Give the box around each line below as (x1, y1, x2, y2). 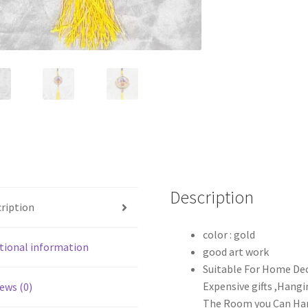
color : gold (203, 228, 256, 242)
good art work (203, 245, 269, 259)
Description (170, 186, 254, 209)
